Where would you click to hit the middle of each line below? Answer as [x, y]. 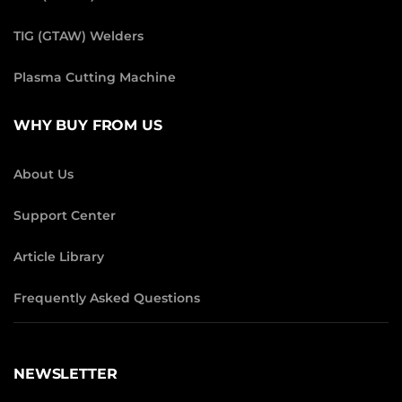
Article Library [59, 256]
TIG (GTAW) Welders [79, 35]
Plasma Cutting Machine [95, 77]
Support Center [65, 215]
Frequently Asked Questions [107, 297]
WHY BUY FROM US [88, 125]
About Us [44, 174]
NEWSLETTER [66, 373]
